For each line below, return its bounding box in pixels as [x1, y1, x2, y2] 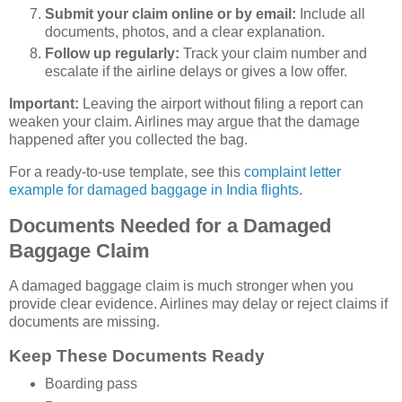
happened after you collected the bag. [9, 131, 248, 147]
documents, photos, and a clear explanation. [45, 24, 325, 40]
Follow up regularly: [45, 46, 179, 62]
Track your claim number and [179, 46, 367, 62]
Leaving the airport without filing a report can [79, 95, 363, 111]
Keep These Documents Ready [9, 346, 265, 366]
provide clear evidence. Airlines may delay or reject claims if [9, 296, 388, 312]
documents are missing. [9, 314, 160, 330]
